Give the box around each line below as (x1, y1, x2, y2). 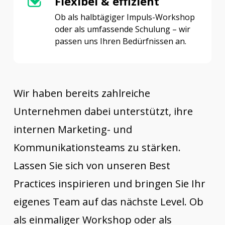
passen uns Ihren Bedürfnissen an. (54, 36, 186, 47)
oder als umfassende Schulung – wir (54, 24, 190, 35)
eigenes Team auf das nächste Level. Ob (14, 195, 204, 209)
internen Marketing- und (14, 123, 133, 137)
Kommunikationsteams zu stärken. (14, 141, 181, 155)
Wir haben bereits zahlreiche (14, 86, 151, 100)
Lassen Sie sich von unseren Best (14, 159, 171, 173)
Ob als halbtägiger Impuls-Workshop (54, 12, 195, 23)
